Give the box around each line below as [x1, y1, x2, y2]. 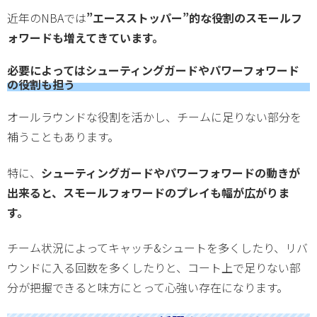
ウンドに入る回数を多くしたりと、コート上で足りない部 [7, 259, 301, 277]
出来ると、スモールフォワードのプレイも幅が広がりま [7, 183, 289, 201]
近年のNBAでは [7, 8, 86, 26]
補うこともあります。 [7, 128, 119, 146]
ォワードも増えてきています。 [7, 28, 163, 46]
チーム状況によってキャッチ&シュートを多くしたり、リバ [7, 239, 308, 257]
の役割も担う [7, 75, 75, 93]
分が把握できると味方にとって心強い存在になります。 [7, 279, 288, 296]
